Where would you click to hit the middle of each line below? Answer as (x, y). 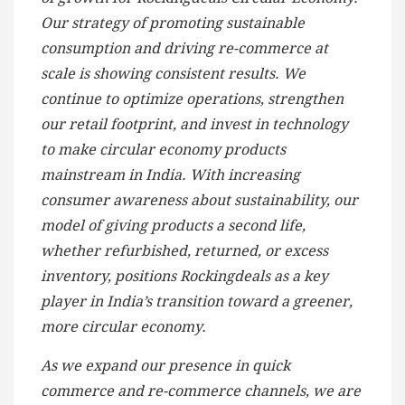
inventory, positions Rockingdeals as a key (184, 277)
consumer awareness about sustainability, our (199, 201)
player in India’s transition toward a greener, (197, 302)
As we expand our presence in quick (165, 366)
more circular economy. (123, 327)
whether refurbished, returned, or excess (184, 251)
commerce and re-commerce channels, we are (201, 391)
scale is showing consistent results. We (173, 74)
